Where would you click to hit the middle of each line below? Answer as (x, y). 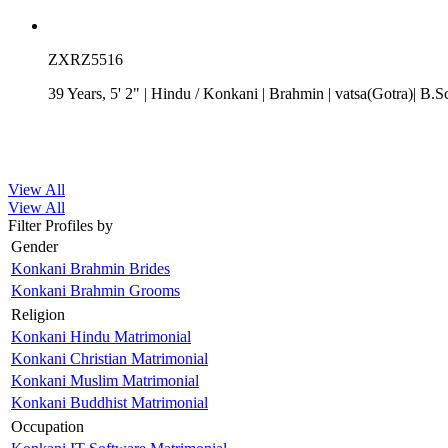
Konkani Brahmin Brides (90, 268)
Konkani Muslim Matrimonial (105, 380)
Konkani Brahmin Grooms (95, 290)
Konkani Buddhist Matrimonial (109, 402)
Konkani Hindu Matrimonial (101, 336)
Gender (34, 246)
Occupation (47, 426)
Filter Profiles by (60, 225)
